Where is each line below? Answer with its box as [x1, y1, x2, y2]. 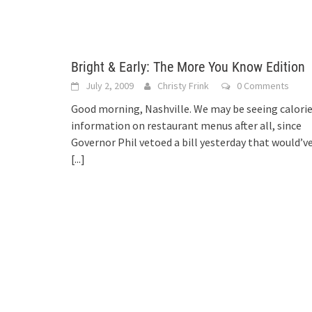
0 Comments [237, 79, 289, 92]
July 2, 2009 [86, 79, 134, 92]
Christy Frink [157, 79, 209, 92]
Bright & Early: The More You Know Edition [71, 58, 305, 75]
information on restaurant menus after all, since [71, 118, 302, 132]
